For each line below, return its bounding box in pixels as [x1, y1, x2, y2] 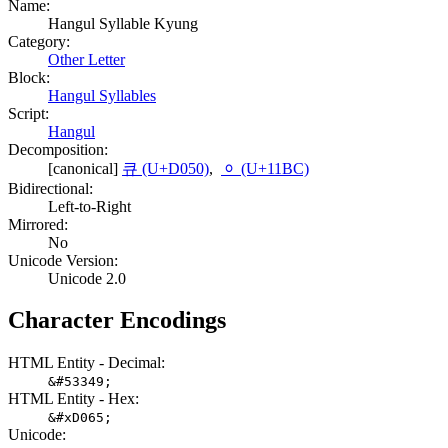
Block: [8, 68, 50, 86]
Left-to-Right [48, 197, 131, 215]
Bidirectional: [8, 179, 93, 197]
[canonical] [48, 159, 122, 177]
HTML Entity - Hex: [8, 390, 139, 408]
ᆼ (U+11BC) [221, 159, 309, 177]
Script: [8, 104, 49, 122]
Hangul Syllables [48, 86, 156, 104]
